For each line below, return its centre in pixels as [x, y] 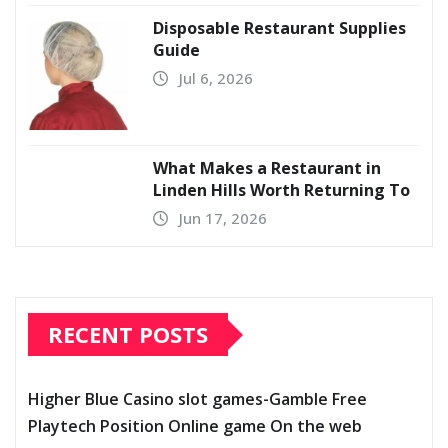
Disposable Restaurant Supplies [279, 28]
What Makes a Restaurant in [267, 168]
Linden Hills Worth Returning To [281, 190]
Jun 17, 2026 [223, 218]
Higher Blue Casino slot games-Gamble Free [197, 399]
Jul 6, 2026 [216, 78]
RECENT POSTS [128, 334]
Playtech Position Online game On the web [195, 426]
